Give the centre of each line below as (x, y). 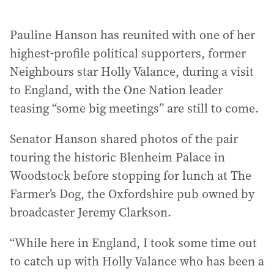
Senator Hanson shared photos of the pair (124, 139)
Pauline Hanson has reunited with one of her (132, 35)
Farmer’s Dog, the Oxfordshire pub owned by (132, 194)
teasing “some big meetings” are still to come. (134, 108)
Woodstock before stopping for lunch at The (131, 176)
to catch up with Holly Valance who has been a (137, 261)
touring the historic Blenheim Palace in (117, 157)
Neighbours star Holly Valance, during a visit (132, 72)
